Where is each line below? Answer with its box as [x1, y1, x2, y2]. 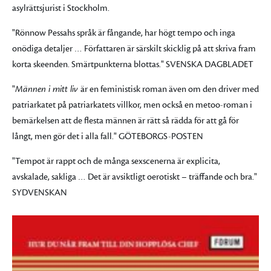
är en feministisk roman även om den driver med [80, 83, 259, 95]
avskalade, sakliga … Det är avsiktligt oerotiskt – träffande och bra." [12, 171, 257, 183]
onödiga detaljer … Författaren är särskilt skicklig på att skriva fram [12, 43, 256, 54]
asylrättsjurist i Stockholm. [12, 2, 109, 14]
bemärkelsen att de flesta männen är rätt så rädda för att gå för [12, 115, 239, 126]
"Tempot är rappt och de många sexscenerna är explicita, [12, 155, 220, 167]
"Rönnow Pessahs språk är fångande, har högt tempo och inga [12, 27, 235, 39]
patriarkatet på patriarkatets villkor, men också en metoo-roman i [12, 99, 252, 111]
